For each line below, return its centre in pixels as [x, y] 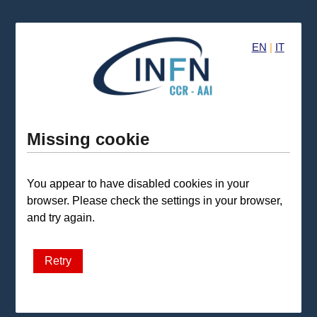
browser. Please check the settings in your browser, [155, 201]
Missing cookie [88, 139]
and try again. [61, 218]
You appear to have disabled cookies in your [138, 184]
